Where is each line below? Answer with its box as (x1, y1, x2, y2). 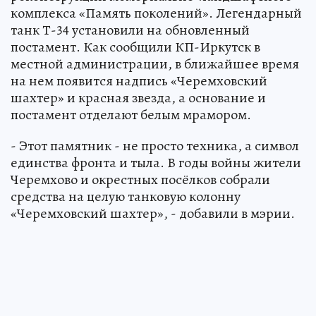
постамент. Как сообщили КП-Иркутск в (11, 37, 260, 56)
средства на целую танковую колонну (11, 186, 241, 206)
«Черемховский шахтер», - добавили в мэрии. (11, 203, 295, 223)
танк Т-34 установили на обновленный (11, 20, 250, 39)
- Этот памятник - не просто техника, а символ (11, 135, 299, 155)
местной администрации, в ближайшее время (11, 54, 299, 73)
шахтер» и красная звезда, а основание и (11, 87, 266, 107)
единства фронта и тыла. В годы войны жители (11, 152, 301, 172)
